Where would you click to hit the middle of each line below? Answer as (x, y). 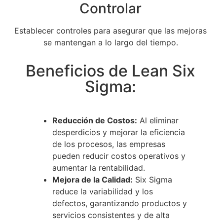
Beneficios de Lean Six (110, 71)
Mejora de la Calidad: (92, 179)
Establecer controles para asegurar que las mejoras (110, 30)
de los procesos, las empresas (109, 144)
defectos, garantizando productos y (120, 203)
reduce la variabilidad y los (103, 191)
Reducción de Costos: (95, 120)
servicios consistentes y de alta (111, 215)
